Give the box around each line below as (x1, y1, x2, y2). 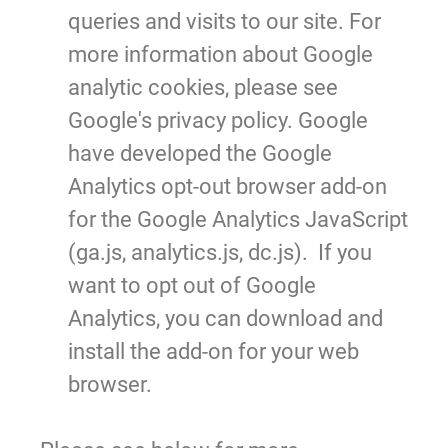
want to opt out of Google (68, 272, 316, 298)
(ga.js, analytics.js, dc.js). (68, 239, 308, 265)
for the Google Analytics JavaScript (68, 206, 408, 232)
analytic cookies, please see (68, 74, 338, 100)
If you (318, 239, 372, 265)
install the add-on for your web (68, 338, 359, 364)
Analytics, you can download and (68, 305, 383, 331)
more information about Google (68, 41, 373, 67)
